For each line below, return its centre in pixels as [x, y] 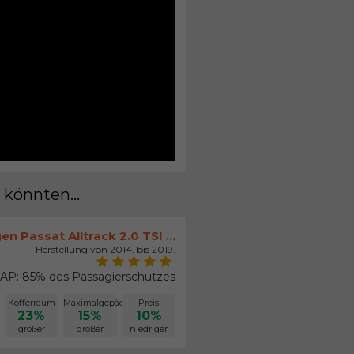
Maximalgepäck [97, 302]
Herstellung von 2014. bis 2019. [106, 249]
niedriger [149, 328]
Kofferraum [31, 302]
